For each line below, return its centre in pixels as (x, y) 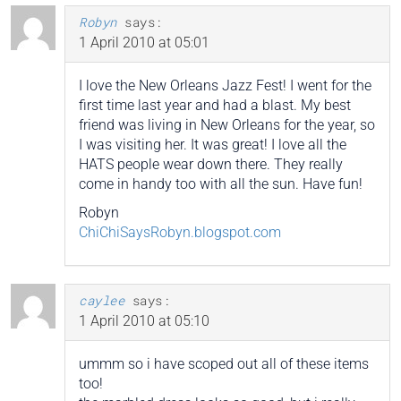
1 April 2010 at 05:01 (144, 42)
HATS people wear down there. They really (211, 164)
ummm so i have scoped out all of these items (224, 363)
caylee (102, 300)
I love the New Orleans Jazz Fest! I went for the (225, 85)
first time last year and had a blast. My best (215, 105)
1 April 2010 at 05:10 (144, 320)
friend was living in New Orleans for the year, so (227, 124)
